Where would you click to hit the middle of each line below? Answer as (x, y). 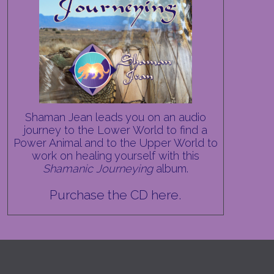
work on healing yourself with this (115, 156)
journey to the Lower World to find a (116, 130)
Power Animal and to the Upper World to (115, 143)
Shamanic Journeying (98, 168)
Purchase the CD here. (116, 195)
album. (170, 168)
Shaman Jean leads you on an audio (115, 117)
